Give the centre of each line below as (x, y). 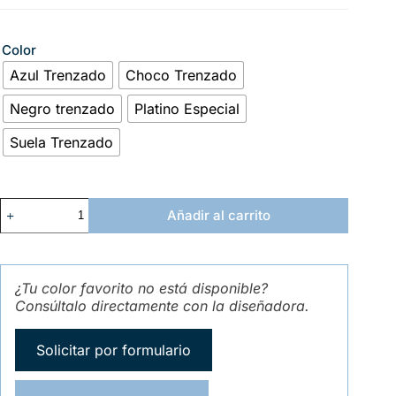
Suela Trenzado (61, 142)
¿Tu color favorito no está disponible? (141, 288)
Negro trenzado (62, 108)
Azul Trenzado (58, 75)
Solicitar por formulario (114, 350)
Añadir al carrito (218, 216)
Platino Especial (187, 108)
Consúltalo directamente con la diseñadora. (162, 305)
